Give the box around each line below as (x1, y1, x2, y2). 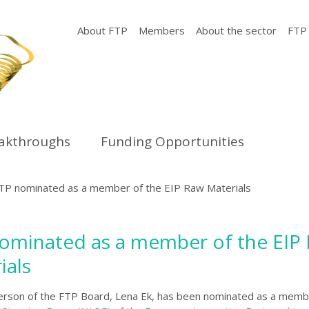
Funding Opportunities (101, 132, 244, 151)
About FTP (77, 23, 128, 37)
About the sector (196, 23, 277, 37)
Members (139, 23, 185, 37)
